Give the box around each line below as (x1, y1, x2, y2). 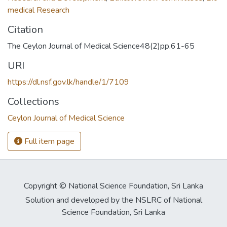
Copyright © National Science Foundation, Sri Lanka (24, 180, 203, 192)
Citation (8, 22, 43, 36)
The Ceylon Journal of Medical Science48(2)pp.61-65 (8, 40, 195, 52)
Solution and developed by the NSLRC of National (25, 195, 202, 206)
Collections (8, 94, 59, 108)
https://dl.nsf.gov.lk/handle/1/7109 (8, 76, 129, 88)
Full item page (22, 135, 74, 147)
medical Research (8, 4, 69, 16)
